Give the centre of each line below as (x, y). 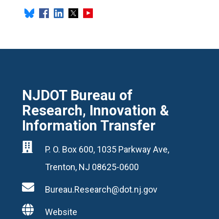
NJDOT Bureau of (77, 95)
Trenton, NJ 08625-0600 (92, 167)
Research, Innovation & (95, 110)
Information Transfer (88, 125)
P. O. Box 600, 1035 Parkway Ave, (107, 149)
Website (61, 212)
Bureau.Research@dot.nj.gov (101, 189)
